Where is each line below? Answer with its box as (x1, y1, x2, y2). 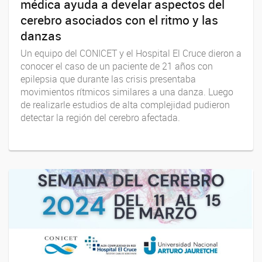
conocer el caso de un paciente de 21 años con (20, 60, 213, 73)
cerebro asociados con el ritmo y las (20, 11, 218, 28)
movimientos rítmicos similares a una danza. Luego (20, 85, 233, 99)
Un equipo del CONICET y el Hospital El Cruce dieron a (20, 47, 242, 60)
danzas (20, 27, 61, 44)
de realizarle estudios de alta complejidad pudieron (20, 98, 230, 112)
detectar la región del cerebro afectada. (20, 111, 180, 125)
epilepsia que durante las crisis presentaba (20, 73, 196, 86)
